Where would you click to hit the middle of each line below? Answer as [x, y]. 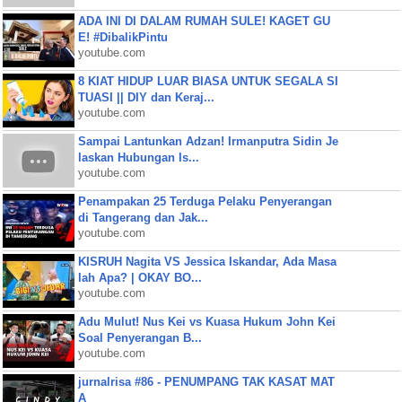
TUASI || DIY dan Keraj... [146, 97]
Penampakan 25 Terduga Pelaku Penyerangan [205, 201]
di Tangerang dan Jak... [143, 218]
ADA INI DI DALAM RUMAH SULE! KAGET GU [204, 21]
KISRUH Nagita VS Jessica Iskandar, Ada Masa [207, 262]
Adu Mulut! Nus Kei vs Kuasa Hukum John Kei [206, 322]
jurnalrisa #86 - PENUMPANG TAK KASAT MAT [206, 382]
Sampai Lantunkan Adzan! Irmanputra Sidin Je [208, 141]
